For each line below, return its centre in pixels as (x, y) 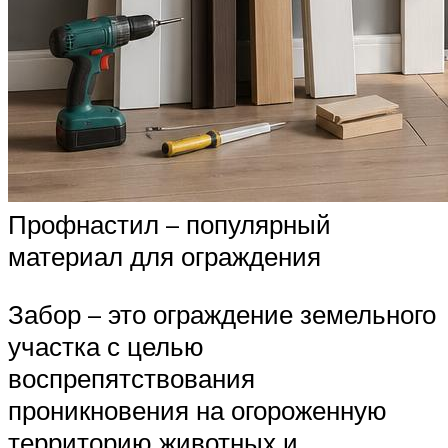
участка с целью (106, 345)
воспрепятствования (131, 377)
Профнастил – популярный (169, 224)
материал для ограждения (164, 256)
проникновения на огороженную (197, 409)
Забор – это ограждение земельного (222, 313)
